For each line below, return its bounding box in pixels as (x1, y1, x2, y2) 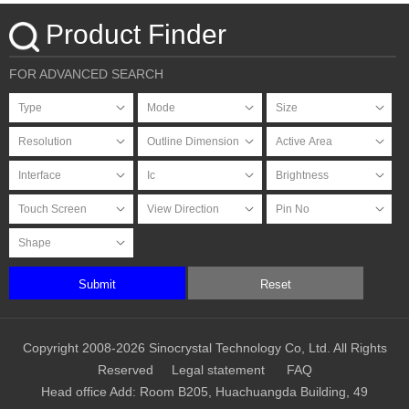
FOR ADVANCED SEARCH (9, 67, 163, 82)
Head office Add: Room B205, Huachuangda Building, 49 (41, 383, 368, 399)
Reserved (97, 362, 153, 377)
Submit (78, 277, 116, 291)
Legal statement (171, 362, 265, 377)
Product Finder (46, 19, 226, 50)
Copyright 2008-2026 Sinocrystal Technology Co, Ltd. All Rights (22, 340, 387, 355)
